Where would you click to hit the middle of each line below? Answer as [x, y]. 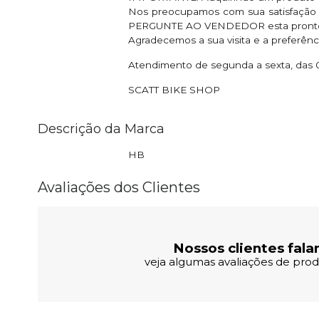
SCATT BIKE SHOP [174, 89]
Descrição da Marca [101, 129]
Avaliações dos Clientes [119, 187]
